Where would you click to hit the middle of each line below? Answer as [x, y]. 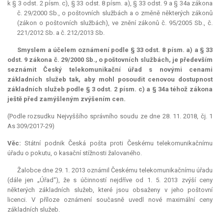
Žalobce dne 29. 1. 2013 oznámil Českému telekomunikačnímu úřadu [115, 170]
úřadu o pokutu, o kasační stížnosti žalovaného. [75, 153]
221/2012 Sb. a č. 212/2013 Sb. [61, 33]
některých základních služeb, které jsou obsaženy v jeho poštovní [110, 190]
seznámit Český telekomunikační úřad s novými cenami [110, 70]
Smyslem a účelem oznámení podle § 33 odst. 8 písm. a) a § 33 [115, 50]
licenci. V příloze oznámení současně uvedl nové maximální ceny [110, 200]
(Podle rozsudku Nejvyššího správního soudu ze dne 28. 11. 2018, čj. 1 [110, 116]
